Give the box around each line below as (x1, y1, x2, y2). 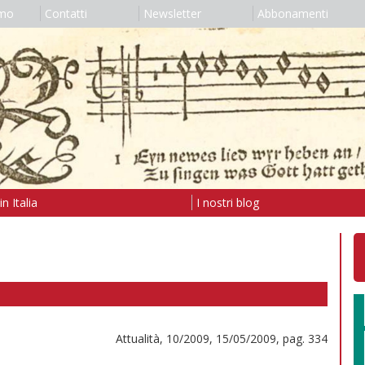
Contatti (44, 6, 87, 21)
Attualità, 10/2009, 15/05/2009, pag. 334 (116, 330, 328, 346)
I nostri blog (196, 194, 259, 210)
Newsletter (143, 6, 201, 21)
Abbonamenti (257, 6, 328, 21)
